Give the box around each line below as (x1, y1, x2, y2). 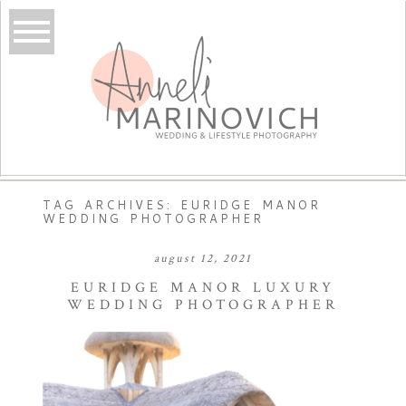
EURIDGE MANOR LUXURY (71, 277, 335, 297)
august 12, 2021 (154, 250, 252, 266)
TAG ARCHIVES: (42, 196, 181, 213)
